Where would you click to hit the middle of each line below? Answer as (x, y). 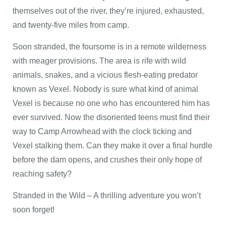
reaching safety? (42, 174)
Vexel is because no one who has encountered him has (111, 103)
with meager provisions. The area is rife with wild (99, 61)
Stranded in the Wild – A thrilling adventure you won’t (107, 195)
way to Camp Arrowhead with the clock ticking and (102, 131)
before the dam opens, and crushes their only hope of (107, 160)
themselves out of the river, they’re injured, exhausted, (108, 11)
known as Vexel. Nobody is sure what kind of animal (105, 89)
